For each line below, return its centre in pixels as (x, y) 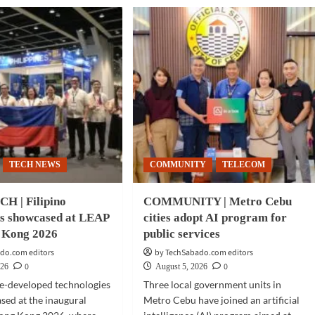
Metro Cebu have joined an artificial (221, 300)
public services (181, 234)
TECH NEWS (35, 165)
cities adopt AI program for (215, 218)
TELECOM (243, 165)
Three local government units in (212, 284)
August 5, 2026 (181, 266)
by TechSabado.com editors (204, 253)
